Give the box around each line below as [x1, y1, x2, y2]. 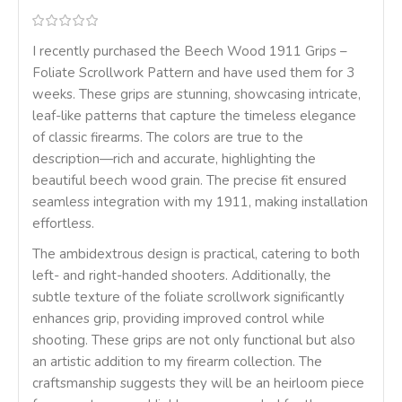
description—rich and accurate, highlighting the [32, 150, 316, 169]
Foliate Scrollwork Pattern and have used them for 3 [32, 64, 354, 83]
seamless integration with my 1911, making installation [32, 193, 368, 212]
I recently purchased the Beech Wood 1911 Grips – [32, 42, 347, 61]
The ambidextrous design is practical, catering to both [32, 245, 360, 264]
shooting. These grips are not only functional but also [32, 331, 355, 350]
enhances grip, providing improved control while [32, 310, 325, 328]
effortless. [32, 214, 94, 233]
